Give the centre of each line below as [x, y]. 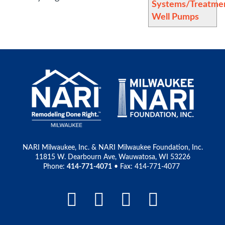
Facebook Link [134, 200]
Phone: [55, 167]
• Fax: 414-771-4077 [147, 167]
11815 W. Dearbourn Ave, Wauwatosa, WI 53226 [113, 157]
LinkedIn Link [157, 200]
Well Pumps [175, 17]
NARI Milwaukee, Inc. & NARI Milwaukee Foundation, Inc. [113, 148]
